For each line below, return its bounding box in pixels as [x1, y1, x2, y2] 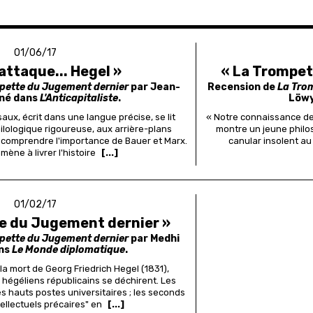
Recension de [207, 80, 277, 93]
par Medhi [129, 232, 180, 245]
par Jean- [128, 80, 180, 93]
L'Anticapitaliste [39, 92, 118, 104]
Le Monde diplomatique [11, 243, 125, 256]
